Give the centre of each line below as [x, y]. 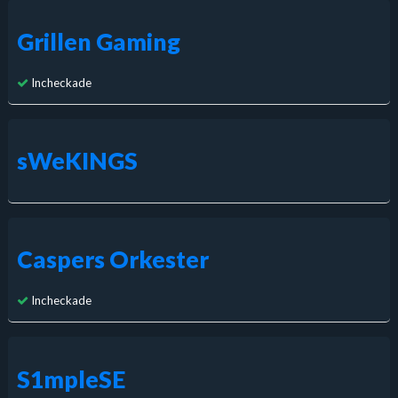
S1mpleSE [71, 379]
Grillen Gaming [98, 41]
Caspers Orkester [112, 260]
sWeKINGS [77, 160]
